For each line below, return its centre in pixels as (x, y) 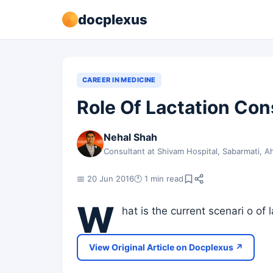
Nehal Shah (130, 137)
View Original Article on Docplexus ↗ (166, 247)
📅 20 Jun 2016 (105, 178)
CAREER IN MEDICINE (119, 80)
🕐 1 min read (159, 178)
